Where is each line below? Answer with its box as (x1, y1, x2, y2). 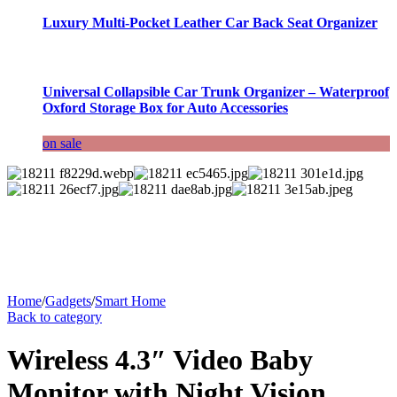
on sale (43, 135, 82, 151)
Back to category (7, 308, 102, 324)
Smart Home (95, 292, 166, 308)
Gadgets (45, 292, 91, 308)
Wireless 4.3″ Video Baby (7, 344, 313, 377)
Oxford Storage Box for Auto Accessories (43, 100, 288, 116)
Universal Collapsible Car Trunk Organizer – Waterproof (43, 84, 389, 100)
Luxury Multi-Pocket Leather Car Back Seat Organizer (43, 14, 378, 30)
